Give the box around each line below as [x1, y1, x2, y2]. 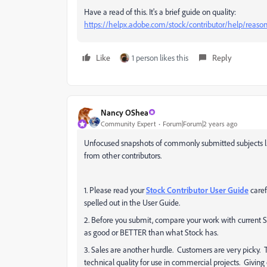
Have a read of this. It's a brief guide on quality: [84, 7, 236, 17]
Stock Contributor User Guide [146, 185, 249, 195]
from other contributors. [84, 150, 163, 161]
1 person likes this [132, 52, 188, 63]
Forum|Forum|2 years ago [163, 119, 237, 128]
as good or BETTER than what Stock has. [84, 227, 218, 238]
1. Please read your [84, 185, 146, 195]
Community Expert [101, 119, 156, 128]
